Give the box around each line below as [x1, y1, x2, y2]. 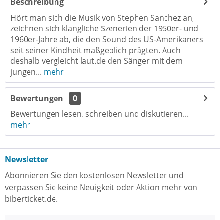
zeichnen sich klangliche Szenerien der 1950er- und [10, 23, 198, 34]
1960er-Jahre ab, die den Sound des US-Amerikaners [10, 34, 203, 45]
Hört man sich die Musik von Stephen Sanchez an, [10, 12, 194, 23]
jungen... [10, 66, 42, 77]
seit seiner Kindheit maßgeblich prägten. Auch [10, 45, 181, 55]
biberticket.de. [5, 193, 58, 204]
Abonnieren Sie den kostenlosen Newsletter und [5, 170, 184, 181]
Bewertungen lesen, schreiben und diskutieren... [10, 109, 189, 119]
